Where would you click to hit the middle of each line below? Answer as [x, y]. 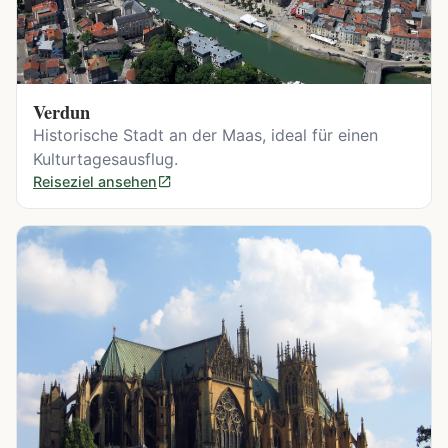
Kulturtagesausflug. [105, 159]
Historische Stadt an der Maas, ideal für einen [205, 135]
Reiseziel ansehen [95, 182]
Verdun [61, 112]
